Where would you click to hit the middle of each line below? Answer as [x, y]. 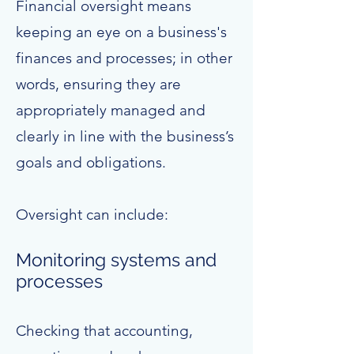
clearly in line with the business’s [125, 136]
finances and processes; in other [124, 58]
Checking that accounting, [104, 331]
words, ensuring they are [98, 84]
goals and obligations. [91, 162]
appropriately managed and [111, 110]
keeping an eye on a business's [121, 32]
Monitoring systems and [116, 260]
